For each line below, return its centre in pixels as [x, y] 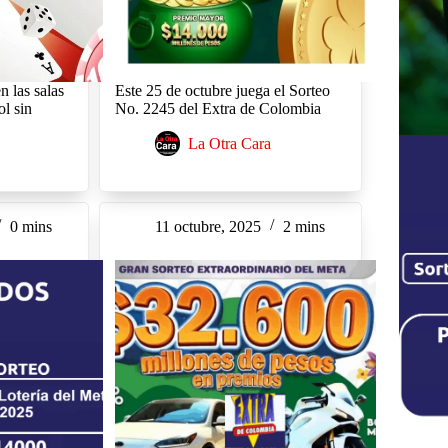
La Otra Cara [229, 143]
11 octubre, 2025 [207, 226]
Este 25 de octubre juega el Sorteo [222, 90]
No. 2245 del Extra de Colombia [217, 108]
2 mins [303, 226]
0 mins [31, 226]
